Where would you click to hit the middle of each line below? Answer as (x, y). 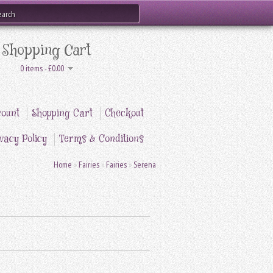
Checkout (124, 114)
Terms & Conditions (101, 139)
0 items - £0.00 (42, 68)
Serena (145, 165)
